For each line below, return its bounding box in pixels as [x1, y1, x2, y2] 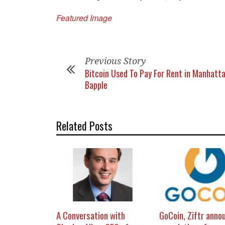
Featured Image [56, 12, 112, 24]
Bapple [85, 78, 107, 91]
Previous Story [85, 56, 146, 66]
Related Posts [56, 118, 113, 134]
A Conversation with [56, 208, 125, 222]
